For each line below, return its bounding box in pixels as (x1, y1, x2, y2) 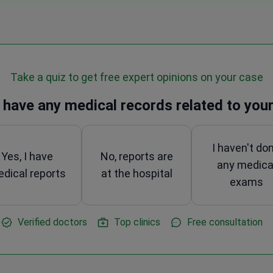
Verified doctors (18, 216, 87, 228)
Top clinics (114, 216, 160, 228)
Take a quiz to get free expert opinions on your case (10, 70, 263, 83)
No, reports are (100, 149, 173, 163)
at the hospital (101, 166, 172, 180)
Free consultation (187, 216, 263, 228)
